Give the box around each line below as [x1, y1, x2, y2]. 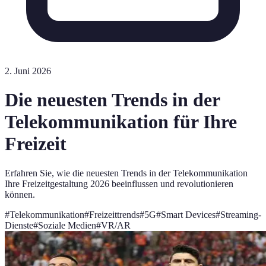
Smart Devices [161, 209, 216, 220]
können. [5, 189, 35, 199]
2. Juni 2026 [5, 66, 51, 76]
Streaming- [220, 209, 261, 220]
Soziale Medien [38, 220, 96, 230]
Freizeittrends [89, 209, 140, 220]
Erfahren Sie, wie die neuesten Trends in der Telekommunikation [5, 167, 248, 178]
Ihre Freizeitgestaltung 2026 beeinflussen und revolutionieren [5, 178, 233, 189]
